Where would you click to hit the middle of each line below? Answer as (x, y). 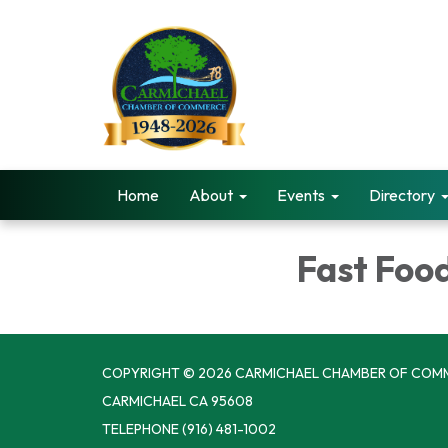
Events (301, 195)
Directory (402, 195)
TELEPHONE (140, 428)
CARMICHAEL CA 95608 (177, 400)
